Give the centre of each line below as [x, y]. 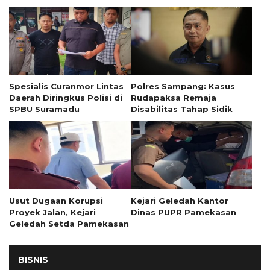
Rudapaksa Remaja [173, 97]
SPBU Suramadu [44, 109]
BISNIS [33, 259]
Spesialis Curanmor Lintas [66, 86]
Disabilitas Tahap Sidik [181, 109]
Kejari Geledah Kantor [179, 200]
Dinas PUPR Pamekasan [183, 212]
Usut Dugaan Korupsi [56, 200]
